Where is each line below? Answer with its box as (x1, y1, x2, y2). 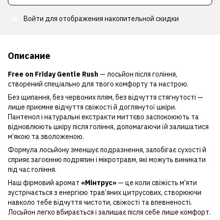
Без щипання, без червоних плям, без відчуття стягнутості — (8, 93, 203, 102)
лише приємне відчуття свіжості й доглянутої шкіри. (8, 103, 176, 111)
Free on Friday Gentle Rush (8, 70, 98, 79)
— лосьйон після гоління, (98, 70, 177, 79)
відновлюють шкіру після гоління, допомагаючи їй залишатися (8, 122, 209, 131)
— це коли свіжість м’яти (116, 178, 197, 187)
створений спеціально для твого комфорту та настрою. (8, 80, 189, 88)
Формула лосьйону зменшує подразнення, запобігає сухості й (8, 145, 206, 154)
